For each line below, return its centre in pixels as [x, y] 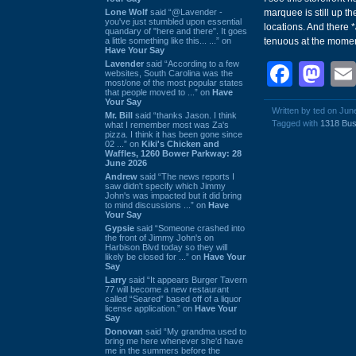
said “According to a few [192, 63]
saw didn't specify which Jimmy [165, 186]
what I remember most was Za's [167, 124]
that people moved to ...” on [159, 92]
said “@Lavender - [185, 12]
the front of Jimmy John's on [159, 237]
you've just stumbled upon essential [173, 21]
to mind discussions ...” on [157, 205]
